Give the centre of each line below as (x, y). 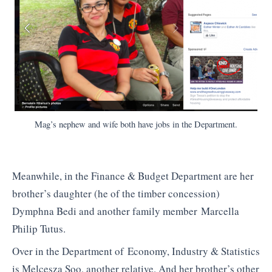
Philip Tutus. (39, 228)
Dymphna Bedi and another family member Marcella (126, 211)
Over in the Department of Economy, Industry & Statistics (136, 251)
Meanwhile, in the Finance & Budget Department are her (133, 175)
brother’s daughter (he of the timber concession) (116, 193)
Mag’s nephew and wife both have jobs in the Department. (136, 124)
